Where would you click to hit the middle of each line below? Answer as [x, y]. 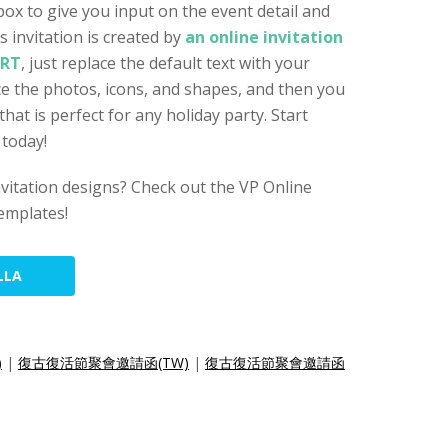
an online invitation [264, 37]
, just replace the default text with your [165, 63]
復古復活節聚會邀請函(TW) [103, 362]
